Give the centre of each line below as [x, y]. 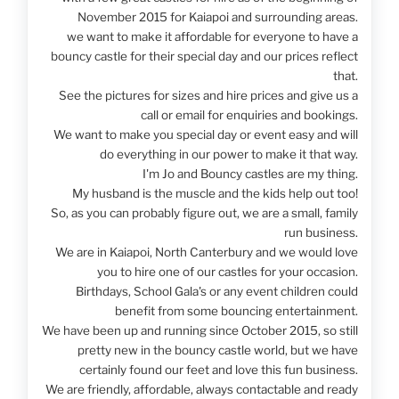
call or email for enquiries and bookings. [249, 114]
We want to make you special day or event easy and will [205, 134]
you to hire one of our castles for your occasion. [227, 271]
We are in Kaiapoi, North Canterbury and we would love [206, 252]
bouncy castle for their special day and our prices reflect [204, 56]
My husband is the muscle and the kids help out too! [215, 193]
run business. [321, 232]
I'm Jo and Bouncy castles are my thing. [250, 173]
